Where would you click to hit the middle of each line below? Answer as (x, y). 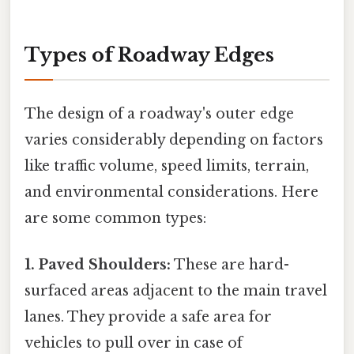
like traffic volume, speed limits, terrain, (167, 166)
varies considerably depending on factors (174, 139)
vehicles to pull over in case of (134, 343)
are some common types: (115, 218)
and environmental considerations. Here (171, 192)
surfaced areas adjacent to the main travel (176, 291)
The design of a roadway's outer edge (159, 113)
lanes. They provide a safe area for (148, 317)
